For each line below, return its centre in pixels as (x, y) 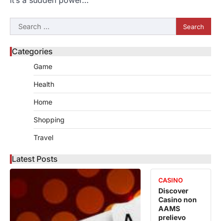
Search (22, 23)
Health (44, 84)
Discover (174, 191)
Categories (32, 52)
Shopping (49, 120)
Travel (43, 138)
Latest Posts (35, 159)
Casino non (178, 200)
